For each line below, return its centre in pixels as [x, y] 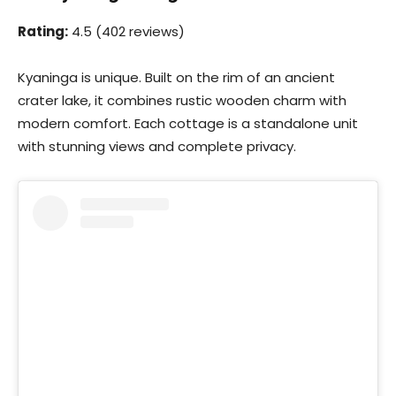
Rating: [43, 31]
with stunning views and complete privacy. [157, 146]
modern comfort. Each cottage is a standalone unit [188, 123]
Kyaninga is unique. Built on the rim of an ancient [176, 77]
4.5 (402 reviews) [126, 31]
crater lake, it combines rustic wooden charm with [182, 100]
